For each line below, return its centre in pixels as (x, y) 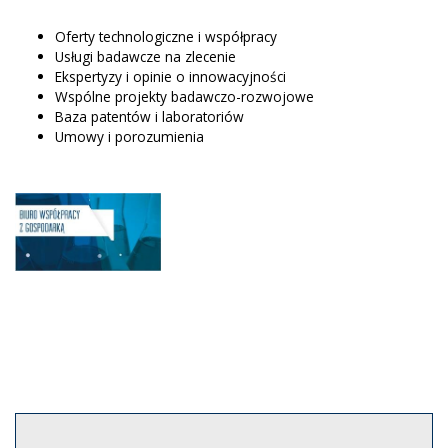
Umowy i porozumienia (129, 137)
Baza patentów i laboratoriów (149, 117)
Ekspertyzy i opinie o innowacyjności (170, 77)
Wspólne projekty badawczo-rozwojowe (184, 97)
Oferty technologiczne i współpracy (166, 37)
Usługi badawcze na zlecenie (145, 57)
